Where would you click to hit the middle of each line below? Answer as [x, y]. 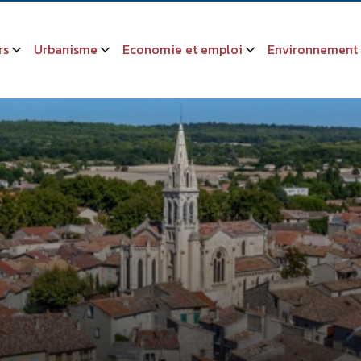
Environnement [313, 49]
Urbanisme [66, 49]
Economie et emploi [183, 49]
